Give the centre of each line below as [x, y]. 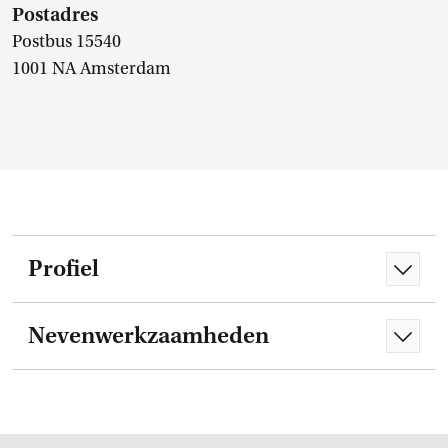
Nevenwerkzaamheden [148, 335]
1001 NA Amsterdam [91, 68]
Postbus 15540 [66, 41]
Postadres [55, 14]
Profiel [63, 268]
